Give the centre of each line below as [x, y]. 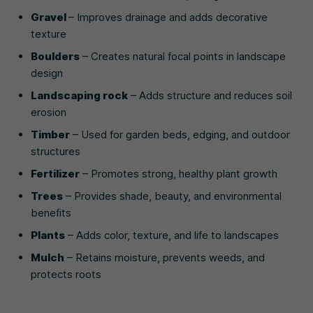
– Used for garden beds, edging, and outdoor [180, 134]
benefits [51, 212]
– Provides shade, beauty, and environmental [172, 196]
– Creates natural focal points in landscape [183, 56]
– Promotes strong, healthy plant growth [179, 173]
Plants [48, 235]
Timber [50, 134]
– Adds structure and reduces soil [210, 95]
